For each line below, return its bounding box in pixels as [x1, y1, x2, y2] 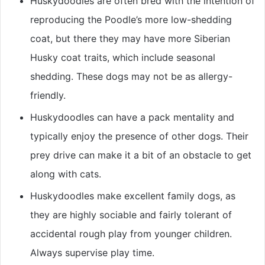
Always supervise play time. [30, 247, 154, 259]
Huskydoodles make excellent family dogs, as [30, 190, 235, 202]
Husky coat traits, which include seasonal [30, 51, 215, 64]
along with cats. [30, 168, 101, 180]
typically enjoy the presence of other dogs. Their [30, 130, 248, 143]
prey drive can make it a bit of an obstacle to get [30, 149, 251, 161]
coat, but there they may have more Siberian [30, 33, 230, 45]
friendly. [30, 89, 66, 102]
